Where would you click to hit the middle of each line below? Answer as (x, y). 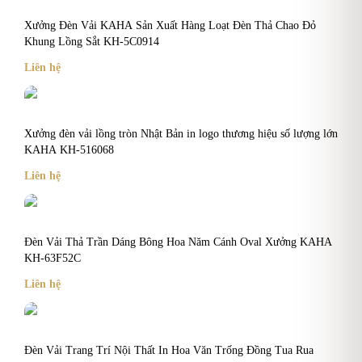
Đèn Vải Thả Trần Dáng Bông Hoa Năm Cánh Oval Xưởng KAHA (178, 242)
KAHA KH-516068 (69, 149)
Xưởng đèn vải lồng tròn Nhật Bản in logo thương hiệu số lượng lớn (181, 133)
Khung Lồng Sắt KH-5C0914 (92, 41)
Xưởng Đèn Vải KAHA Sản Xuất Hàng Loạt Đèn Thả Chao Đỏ (170, 25)
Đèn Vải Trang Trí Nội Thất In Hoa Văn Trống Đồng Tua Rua (169, 350)
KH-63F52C (53, 258)
